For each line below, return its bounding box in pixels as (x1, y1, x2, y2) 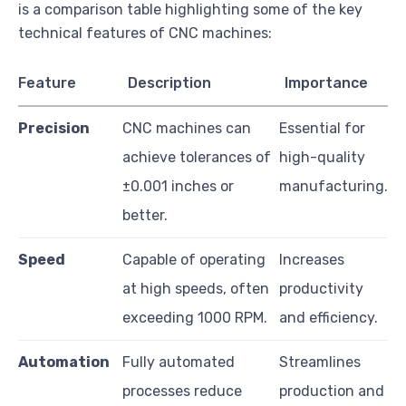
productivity (279, 279, 363, 297)
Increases (279, 250, 344, 268)
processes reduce (122, 382, 242, 400)
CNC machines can (122, 119, 251, 137)
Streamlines (279, 353, 361, 371)
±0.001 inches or (122, 177, 234, 195)
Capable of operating (122, 250, 266, 268)
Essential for (279, 119, 365, 137)
